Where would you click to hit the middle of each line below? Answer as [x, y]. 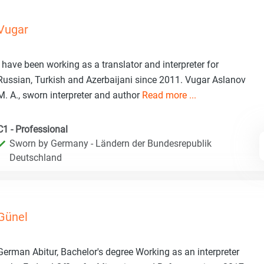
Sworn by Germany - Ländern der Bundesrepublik [110, 143]
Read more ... [169, 95]
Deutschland [36, 157]
